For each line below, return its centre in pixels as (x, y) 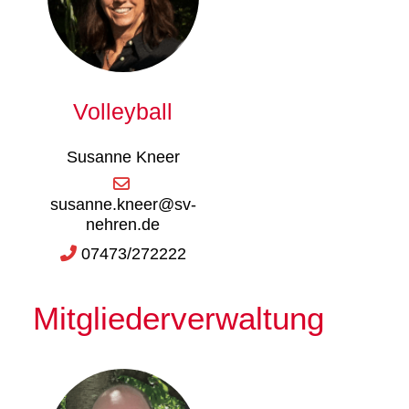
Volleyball (123, 111)
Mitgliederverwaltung (179, 318)
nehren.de (123, 224)
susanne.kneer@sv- (123, 204)
